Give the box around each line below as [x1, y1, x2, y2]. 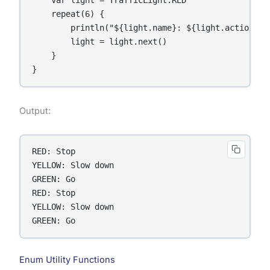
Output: [19, 105, 51, 116]
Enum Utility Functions [19, 254, 115, 265]
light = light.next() [32, 36, 168, 46]
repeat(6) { [32, 8, 105, 19]
